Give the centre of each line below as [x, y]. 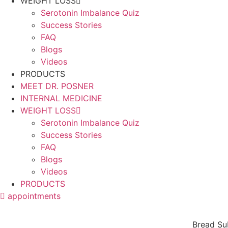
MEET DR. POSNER [57, 86]
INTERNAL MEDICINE [61, 98]
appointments [34, 196]
